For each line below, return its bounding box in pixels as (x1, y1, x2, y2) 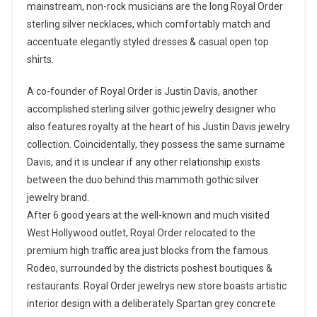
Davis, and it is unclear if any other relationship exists (26, 156, 260, 168)
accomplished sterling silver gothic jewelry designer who (26, 103, 276, 115)
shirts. (26, 54, 54, 66)
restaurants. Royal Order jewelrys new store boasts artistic (26, 280, 287, 292)
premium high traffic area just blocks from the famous (26, 245, 268, 257)
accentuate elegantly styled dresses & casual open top (26, 36, 269, 48)
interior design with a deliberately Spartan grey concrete (26, 298, 276, 310)
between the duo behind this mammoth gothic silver (26, 174, 259, 186)
